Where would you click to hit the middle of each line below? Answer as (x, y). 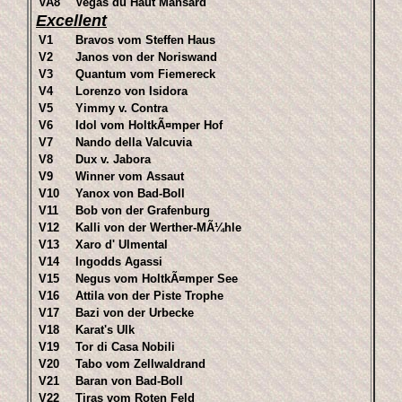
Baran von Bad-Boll (129, 381)
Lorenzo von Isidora (131, 91)
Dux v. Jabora (113, 159)
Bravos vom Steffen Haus (145, 40)
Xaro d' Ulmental (122, 245)
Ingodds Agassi (119, 262)
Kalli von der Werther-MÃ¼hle (158, 227)
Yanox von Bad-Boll (130, 193)
